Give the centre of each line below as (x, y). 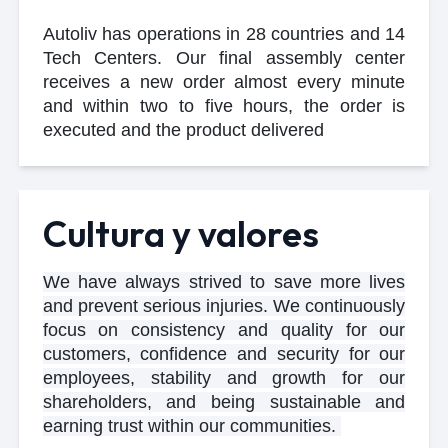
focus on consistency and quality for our (224, 330)
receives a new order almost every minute (224, 82)
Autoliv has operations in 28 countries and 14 (224, 34)
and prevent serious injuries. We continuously (224, 306)
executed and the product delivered (188, 130)
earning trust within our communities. (191, 426)
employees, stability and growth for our (224, 378)
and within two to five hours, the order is (224, 106)
